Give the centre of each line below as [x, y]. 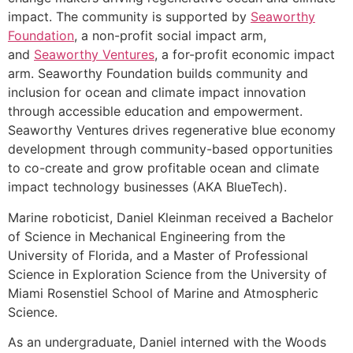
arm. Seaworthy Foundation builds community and [158, 74]
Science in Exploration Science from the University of [167, 274]
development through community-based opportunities [170, 149]
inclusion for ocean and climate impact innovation [157, 93]
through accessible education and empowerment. [155, 111]
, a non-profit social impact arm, [170, 36]
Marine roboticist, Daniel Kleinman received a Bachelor [171, 217]
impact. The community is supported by [129, 17]
